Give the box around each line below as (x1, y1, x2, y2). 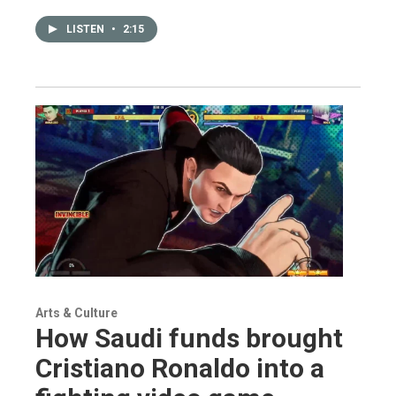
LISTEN (66, 23, 107, 36)
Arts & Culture (35, 306, 118, 321)
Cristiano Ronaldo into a (35, 353, 324, 385)
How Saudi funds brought (35, 323, 343, 354)
